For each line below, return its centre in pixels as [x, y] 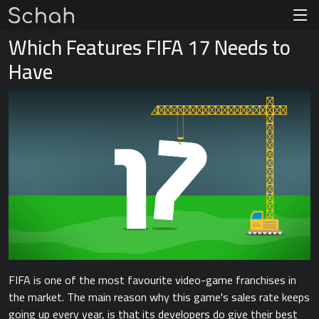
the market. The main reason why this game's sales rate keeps [159, 297]
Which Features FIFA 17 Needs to [150, 47]
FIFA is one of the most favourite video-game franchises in [152, 279]
